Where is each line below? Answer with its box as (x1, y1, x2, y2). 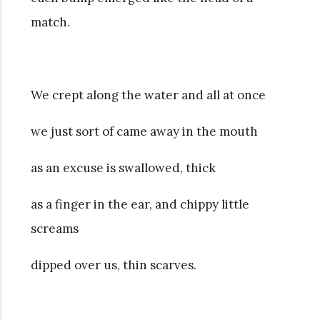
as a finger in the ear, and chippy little (30, 196, 249, 212)
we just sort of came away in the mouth (30, 123, 258, 139)
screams (30, 220, 79, 236)
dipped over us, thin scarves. (30, 256, 196, 273)
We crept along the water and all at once (30, 86, 266, 103)
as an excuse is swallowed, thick (30, 159, 216, 176)
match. (30, 14, 70, 30)
